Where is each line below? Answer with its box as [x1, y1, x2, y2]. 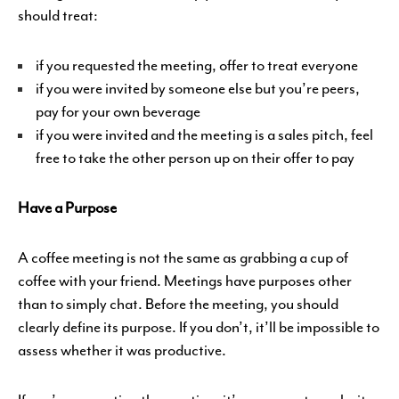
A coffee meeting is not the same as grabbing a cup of [18, 248, 348, 267]
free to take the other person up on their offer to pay [36, 148, 354, 167]
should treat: [18, 5, 98, 25]
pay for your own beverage [36, 102, 200, 121]
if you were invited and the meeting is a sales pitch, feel [36, 125, 373, 144]
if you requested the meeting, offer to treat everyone [36, 55, 358, 75]
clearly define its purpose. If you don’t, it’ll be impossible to [18, 317, 379, 337]
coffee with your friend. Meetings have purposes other [18, 271, 352, 290]
